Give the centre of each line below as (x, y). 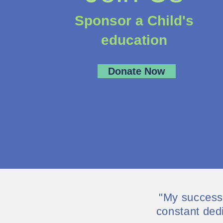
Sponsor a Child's (134, 21)
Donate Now (136, 71)
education (134, 40)
